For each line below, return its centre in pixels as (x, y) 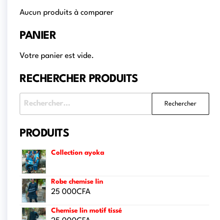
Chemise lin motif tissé (86, 211)
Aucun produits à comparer (67, 13)
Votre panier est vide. (57, 56)
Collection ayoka (78, 153)
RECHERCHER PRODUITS (79, 79)
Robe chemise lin (77, 182)
